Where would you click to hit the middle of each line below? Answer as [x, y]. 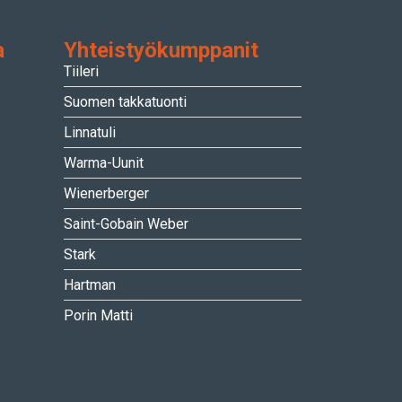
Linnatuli [90, 132]
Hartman [90, 284]
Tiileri [81, 71]
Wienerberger [106, 193]
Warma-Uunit [104, 162]
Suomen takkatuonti [125, 101]
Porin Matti [98, 315]
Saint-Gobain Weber [126, 223]
